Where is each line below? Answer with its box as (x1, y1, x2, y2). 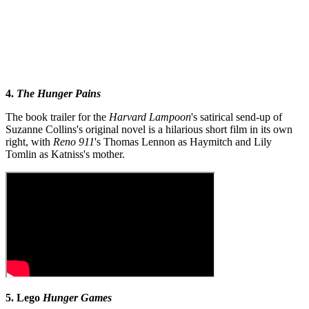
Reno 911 (53, 136, 94, 148)
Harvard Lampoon (109, 111, 191, 123)
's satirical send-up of (191, 111, 282, 123)
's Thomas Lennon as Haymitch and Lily (94, 136, 272, 148)
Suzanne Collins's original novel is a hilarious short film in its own (6, 123, 292, 136)
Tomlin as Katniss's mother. (6, 148, 125, 161)
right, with (6, 136, 53, 148)
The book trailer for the (6, 111, 109, 123)
